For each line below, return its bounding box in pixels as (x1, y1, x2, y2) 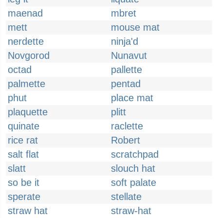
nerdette (8, 36, 44, 47)
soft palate (111, 177, 156, 188)
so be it (8, 177, 39, 188)
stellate (111, 191, 142, 202)
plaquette (8, 107, 48, 117)
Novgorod (8, 50, 50, 61)
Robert (111, 135, 140, 145)
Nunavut (111, 50, 147, 61)
